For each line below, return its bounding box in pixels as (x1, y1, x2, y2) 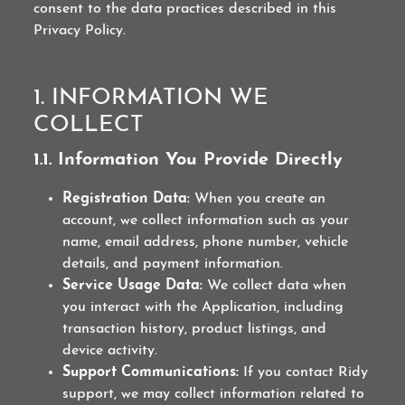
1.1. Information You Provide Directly (33, 151, 344, 169)
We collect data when (202, 278, 347, 293)
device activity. (62, 344, 158, 358)
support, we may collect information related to (62, 387, 365, 401)
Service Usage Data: (62, 278, 203, 293)
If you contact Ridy (239, 365, 369, 380)
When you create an (190, 192, 326, 206)
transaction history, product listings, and (62, 322, 327, 336)
